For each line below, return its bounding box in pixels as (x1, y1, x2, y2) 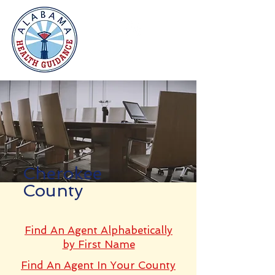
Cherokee (23, 163, 102, 184)
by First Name (62, 238, 135, 250)
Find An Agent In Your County (21, 259, 176, 271)
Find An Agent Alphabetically (25, 224, 172, 236)
